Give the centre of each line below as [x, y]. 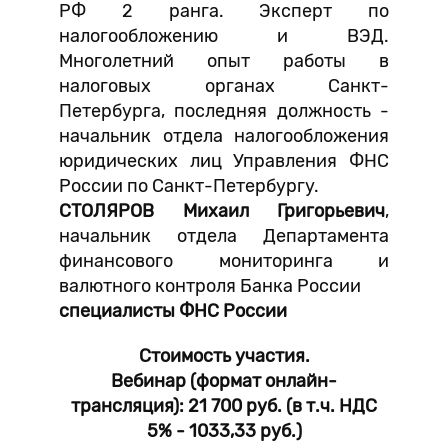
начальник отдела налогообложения [224, 136]
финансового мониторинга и [224, 261]
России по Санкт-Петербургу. [189, 186]
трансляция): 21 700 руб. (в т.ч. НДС [224, 406]
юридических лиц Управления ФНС [224, 161]
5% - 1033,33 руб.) [224, 431]
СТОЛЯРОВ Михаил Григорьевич [222, 211]
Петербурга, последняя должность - [224, 111]
